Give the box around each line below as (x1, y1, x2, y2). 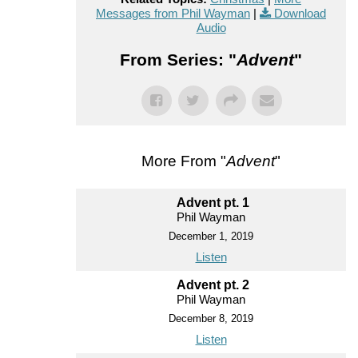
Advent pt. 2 (177, 277, 249, 292)
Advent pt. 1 (177, 195, 249, 209)
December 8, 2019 (169, 312, 253, 324)
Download (274, 6, 326, 20)
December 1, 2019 (169, 229, 253, 242)
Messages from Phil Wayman (96, 6, 250, 20)
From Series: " (120, 50, 237, 69)
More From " (141, 152, 226, 169)
